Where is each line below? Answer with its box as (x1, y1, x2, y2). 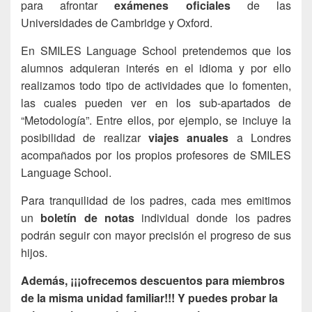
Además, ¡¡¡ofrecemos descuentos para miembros (21, 272, 285, 288)
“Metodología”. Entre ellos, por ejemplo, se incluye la (21, 111, 291, 128)
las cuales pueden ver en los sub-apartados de (21, 94, 291, 111)
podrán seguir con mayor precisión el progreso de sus (21, 226, 291, 243)
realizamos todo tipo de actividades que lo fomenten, (21, 77, 291, 93)
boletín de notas (40, 209, 134, 226)
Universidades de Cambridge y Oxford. (21, 14, 212, 31)
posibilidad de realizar (21, 129, 148, 146)
